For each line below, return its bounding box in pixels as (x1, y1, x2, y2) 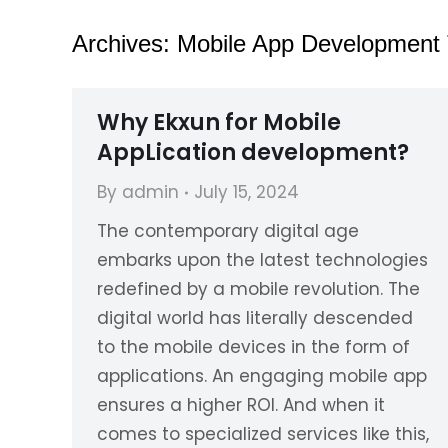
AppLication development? (97, 137, 409, 168)
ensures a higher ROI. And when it (97, 393, 385, 417)
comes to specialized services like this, (97, 422, 429, 446)
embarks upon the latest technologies (97, 248, 428, 272)
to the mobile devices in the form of (97, 335, 410, 359)
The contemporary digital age (97, 219, 359, 243)
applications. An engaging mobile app (97, 364, 427, 388)
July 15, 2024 (194, 180, 299, 204)
